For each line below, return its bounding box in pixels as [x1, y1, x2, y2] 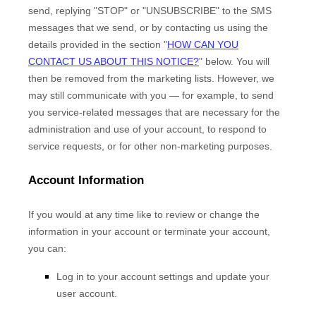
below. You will [202, 56, 269, 67]
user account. [56, 288, 117, 299]
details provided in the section [28, 39, 164, 50]
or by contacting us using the [137, 22, 268, 33]
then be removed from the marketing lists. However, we [28, 73, 274, 84]
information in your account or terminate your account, [28, 226, 270, 237]
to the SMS [219, 5, 272, 16]
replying [53, 5, 94, 16]
